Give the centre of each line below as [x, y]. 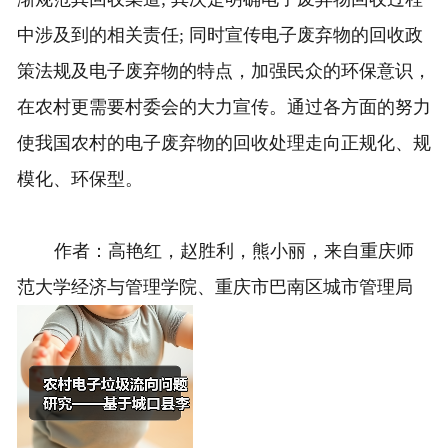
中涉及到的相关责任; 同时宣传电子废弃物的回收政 [219, 35]
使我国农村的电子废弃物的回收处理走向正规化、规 [223, 143]
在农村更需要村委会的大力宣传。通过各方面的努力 [223, 107]
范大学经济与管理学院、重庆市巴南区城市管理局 [214, 287]
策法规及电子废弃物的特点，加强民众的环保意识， [223, 71]
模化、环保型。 [79, 179]
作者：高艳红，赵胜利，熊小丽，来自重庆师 [234, 251]
